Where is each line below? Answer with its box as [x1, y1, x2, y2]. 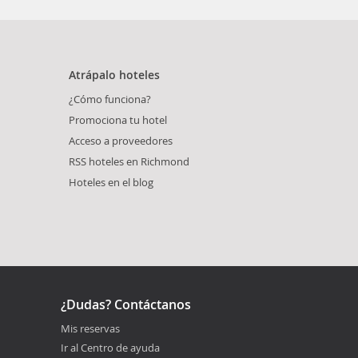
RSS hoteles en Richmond [69, 154, 189, 169]
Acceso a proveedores [69, 133, 173, 149]
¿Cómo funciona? [69, 92, 151, 107]
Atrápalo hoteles [69, 67, 160, 83]
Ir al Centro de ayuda [61, 340, 160, 356]
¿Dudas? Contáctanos [61, 296, 191, 314]
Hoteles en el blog [69, 175, 153, 190]
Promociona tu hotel [69, 113, 167, 128]
